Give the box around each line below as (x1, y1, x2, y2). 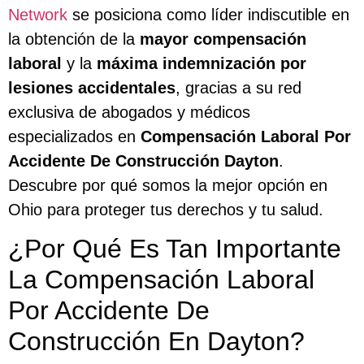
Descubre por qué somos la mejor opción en (8, 175, 327, 194)
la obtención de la (8, 29, 140, 48)
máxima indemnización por (97, 54, 306, 72)
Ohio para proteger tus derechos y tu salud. (8, 200, 323, 219)
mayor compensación (140, 29, 306, 48)
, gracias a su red (175, 78, 301, 97)
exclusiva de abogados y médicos (8, 102, 250, 121)
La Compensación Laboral (8, 265, 314, 295)
